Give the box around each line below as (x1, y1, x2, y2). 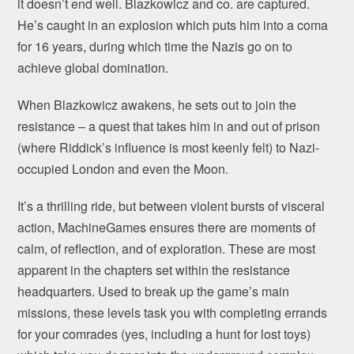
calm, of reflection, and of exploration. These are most (17, 239, 316, 258)
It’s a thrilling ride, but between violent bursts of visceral (17, 197, 326, 216)
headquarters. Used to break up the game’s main (17, 282, 290, 301)
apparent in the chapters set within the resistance (17, 261, 291, 280)
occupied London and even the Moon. (17, 160, 229, 179)
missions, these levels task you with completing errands (17, 303, 328, 322)
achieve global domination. (17, 58, 169, 77)
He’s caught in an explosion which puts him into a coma (17, 16, 329, 35)
